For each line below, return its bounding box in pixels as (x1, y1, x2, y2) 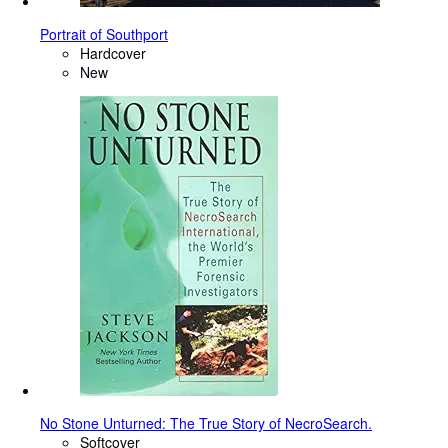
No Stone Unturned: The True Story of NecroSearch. (40, 413, 372, 434)
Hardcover (80, 43, 146, 64)
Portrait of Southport (40, 24, 168, 45)
